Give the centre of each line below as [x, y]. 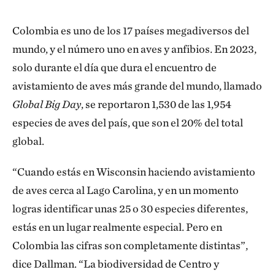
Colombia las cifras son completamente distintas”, [130, 245]
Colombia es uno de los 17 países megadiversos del [131, 30]
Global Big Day [47, 104]
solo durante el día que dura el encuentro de [114, 67]
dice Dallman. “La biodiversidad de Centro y [116, 264]
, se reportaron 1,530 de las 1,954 [156, 104]
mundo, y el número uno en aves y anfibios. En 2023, [134, 49]
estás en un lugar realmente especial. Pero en [117, 227]
